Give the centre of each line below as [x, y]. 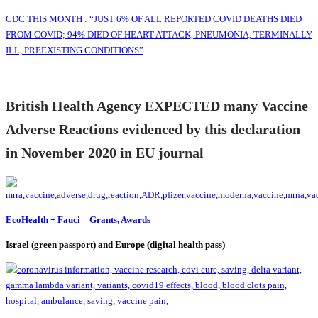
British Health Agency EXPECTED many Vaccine [157, 106]
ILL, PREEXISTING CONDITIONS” [75, 50]
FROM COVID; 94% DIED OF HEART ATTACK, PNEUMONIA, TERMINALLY [159, 35]
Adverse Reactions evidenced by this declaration [153, 130]
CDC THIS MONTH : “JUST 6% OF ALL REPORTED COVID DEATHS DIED [154, 19]
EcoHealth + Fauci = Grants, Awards [78, 220]
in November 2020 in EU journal [105, 153]
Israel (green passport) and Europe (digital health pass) [115, 245]
